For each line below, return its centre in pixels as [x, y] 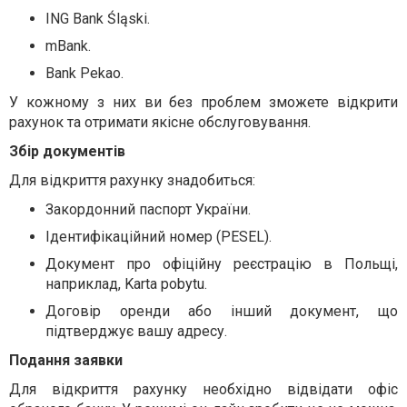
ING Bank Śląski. [98, 18]
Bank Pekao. [84, 73]
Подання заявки [66, 360]
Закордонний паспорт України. [148, 209]
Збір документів [67, 151]
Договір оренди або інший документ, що [222, 311]
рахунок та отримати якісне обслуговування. [160, 122]
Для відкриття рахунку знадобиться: [132, 180]
